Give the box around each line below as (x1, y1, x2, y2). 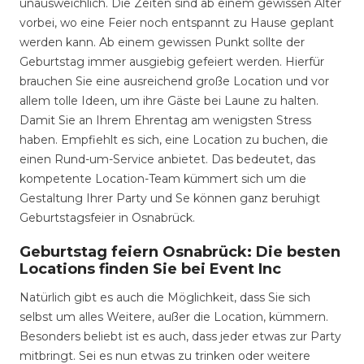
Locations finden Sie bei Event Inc (19, 260, 281, 278)
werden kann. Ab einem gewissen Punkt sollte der (19, 35, 305, 50)
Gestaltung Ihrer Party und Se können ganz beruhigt (19, 191, 320, 206)
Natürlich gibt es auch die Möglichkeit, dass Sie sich (19, 290, 310, 305)
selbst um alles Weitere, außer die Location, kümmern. (19, 310, 328, 324)
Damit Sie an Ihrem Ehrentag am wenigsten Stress (19, 113, 311, 128)
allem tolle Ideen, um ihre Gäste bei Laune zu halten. (19, 93, 318, 108)
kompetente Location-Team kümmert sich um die (19, 171, 306, 186)
